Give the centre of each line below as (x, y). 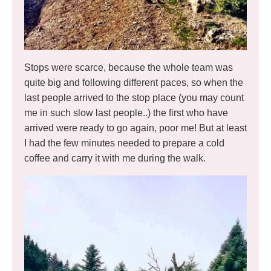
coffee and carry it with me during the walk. (115, 158)
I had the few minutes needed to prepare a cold (124, 143)
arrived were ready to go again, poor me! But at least (135, 128)
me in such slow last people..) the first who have (126, 113)
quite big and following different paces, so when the (134, 82)
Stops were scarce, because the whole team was (129, 67)
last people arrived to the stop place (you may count (134, 97)
